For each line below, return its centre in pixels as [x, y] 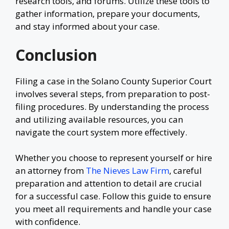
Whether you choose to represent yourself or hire [114, 158]
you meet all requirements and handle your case [113, 209]
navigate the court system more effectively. [102, 132]
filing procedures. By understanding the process [112, 106]
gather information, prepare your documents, [108, 14]
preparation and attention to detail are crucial [109, 183]
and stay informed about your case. [87, 26]
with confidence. [48, 222]
